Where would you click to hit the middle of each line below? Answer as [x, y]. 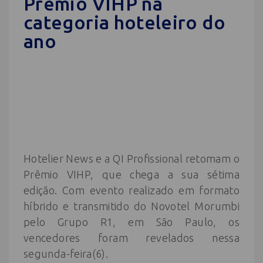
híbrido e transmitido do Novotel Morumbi [131, 206]
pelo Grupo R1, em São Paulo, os [131, 222]
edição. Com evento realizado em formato [131, 190]
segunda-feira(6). [66, 253]
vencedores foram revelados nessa [131, 237]
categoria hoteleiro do [124, 22]
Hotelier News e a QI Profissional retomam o [131, 158]
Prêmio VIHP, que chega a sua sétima [131, 174]
